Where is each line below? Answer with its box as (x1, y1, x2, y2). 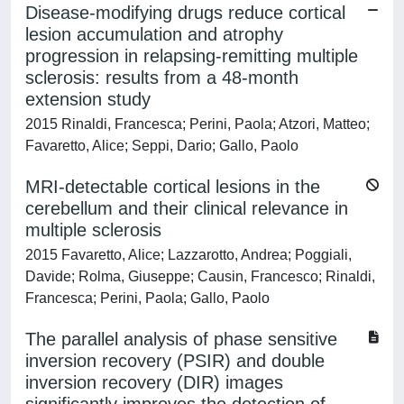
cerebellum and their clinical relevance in (25, 198, 348, 218)
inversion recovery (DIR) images (25, 372, 283, 392)
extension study (25, 89, 151, 109)
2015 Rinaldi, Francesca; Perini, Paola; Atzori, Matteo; (25, 116, 370, 132)
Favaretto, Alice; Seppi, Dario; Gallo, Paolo (25, 138, 298, 153)
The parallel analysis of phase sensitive (25, 329, 337, 349)
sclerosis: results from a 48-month (25, 68, 298, 87)
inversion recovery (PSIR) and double (25, 351, 325, 371)
